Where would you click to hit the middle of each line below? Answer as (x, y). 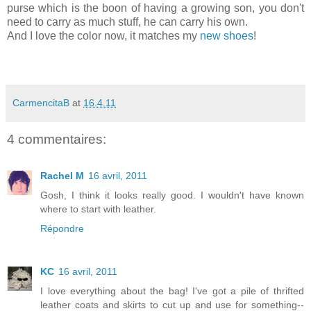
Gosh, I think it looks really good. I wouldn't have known (172, 195)
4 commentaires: (57, 140)
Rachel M (62, 175)
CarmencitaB (41, 103)
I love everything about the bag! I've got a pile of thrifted (172, 291)
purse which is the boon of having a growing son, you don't (155, 8)
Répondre (62, 228)
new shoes (227, 36)
